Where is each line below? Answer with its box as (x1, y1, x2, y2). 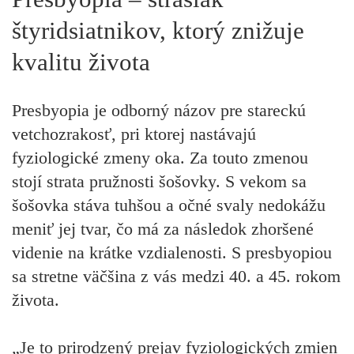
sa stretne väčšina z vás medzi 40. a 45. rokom (12, 265, 341, 286)
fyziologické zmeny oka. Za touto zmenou (12, 147, 308, 168)
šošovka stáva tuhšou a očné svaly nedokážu (12, 194, 326, 215)
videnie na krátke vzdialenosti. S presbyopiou (12, 242, 332, 262)
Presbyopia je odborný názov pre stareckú (12, 100, 306, 120)
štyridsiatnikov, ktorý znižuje (12, 17, 304, 44)
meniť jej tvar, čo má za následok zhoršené (12, 218, 314, 239)
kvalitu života (12, 48, 150, 76)
